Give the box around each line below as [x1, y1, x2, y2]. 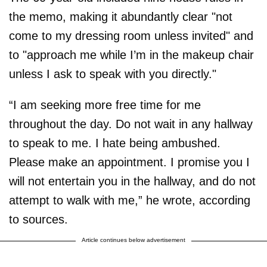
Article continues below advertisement [82, 237, 185, 243]
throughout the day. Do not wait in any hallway [9, 117, 253, 131]
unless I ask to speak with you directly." [9, 67, 216, 80]
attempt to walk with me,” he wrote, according [9, 194, 250, 207]
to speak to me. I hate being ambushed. [9, 136, 221, 150]
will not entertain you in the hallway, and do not [9, 175, 256, 188]
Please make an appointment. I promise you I [9, 156, 250, 169]
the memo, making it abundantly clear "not [9, 10, 232, 23]
